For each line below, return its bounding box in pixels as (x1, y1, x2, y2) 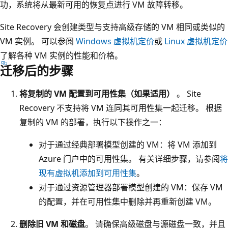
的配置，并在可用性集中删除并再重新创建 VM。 (39, 195, 216, 207)
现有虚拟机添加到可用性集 (39, 167, 136, 179)
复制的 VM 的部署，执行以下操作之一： (19, 116, 166, 128)
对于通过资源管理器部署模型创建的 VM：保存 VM (39, 181, 223, 193)
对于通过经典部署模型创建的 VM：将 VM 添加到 (39, 138, 217, 150)
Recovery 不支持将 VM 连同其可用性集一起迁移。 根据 (19, 102, 222, 113)
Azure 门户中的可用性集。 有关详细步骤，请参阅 (39, 153, 220, 164)
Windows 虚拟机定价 (76, 35, 154, 47)
